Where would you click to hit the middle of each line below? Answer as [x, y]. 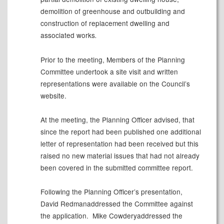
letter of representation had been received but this [119, 144]
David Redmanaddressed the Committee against [116, 204]
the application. [64, 216]
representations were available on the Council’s [115, 84]
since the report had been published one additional [120, 132]
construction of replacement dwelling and [105, 23]
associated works [67, 35]
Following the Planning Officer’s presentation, [111, 192]
